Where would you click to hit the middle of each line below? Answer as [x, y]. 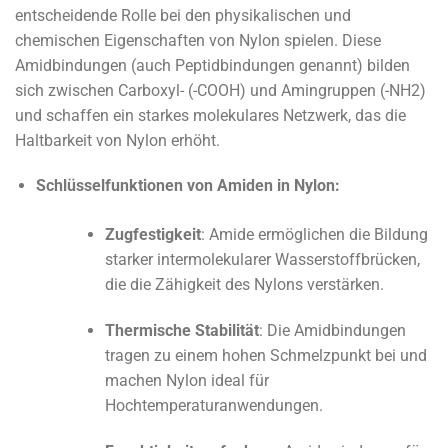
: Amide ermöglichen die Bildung [314, 235]
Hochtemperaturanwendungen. [213, 406]
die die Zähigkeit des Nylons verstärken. [244, 285]
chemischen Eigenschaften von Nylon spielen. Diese [198, 40]
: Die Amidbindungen [332, 331]
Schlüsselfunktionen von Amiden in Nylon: [187, 186]
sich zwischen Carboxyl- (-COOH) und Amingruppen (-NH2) [220, 90]
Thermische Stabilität [181, 331]
